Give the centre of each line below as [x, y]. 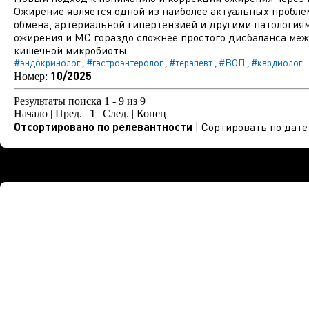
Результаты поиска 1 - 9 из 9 [80, 101]
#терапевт [191, 62]
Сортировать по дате [255, 127]
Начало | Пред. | [52, 113]
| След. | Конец [131, 113]
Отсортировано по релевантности [103, 127]
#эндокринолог [47, 62]
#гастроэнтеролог [124, 62]
